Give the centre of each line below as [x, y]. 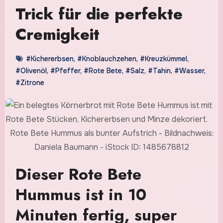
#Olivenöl [31, 70]
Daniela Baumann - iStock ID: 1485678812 [111, 147]
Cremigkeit [57, 34]
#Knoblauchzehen [107, 58]
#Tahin [159, 70]
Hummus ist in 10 [81, 194]
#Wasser [189, 70]
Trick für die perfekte [99, 14]
